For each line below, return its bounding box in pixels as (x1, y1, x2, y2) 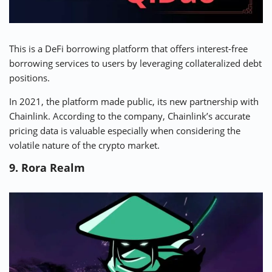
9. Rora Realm (9, 160, 85, 175)
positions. (9, 71, 50, 84)
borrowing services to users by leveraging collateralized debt (9, 56, 262, 69)
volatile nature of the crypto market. (9, 138, 160, 151)
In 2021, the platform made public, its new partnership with (9, 95, 259, 107)
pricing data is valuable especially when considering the (9, 124, 240, 137)
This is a (9, 42, 45, 55)
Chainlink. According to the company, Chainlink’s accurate (9, 109, 250, 122)
